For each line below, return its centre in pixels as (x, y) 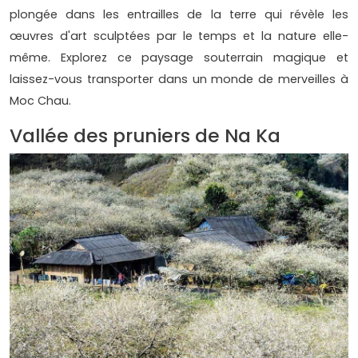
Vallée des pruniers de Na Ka (145, 136)
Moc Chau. (40, 101)
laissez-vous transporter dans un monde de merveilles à (179, 80)
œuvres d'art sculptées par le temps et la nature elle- (179, 36)
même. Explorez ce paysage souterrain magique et (179, 58)
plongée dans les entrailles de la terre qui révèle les (179, 15)
